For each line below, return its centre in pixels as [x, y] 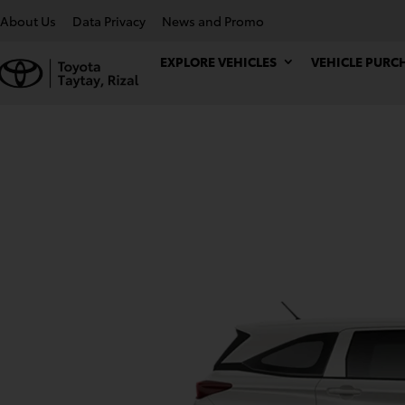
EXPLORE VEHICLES [218, 61]
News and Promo [213, 21]
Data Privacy [109, 21]
